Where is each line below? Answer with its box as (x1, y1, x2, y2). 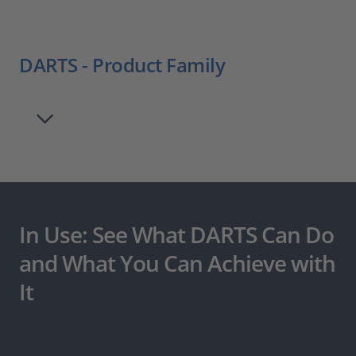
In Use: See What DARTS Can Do (19, 219, 334, 250)
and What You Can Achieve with (19, 248, 335, 279)
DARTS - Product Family (19, 52, 225, 79)
